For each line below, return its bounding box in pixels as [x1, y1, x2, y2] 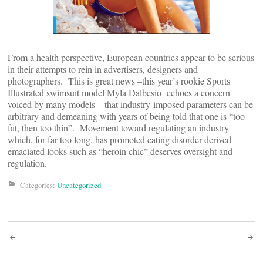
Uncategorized [57, 179, 101, 190]
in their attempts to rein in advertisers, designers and [8, 62, 198, 75]
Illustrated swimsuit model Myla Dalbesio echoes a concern [8, 86, 230, 99]
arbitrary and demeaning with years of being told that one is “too [8, 109, 245, 122]
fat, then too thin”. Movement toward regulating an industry [8, 121, 229, 134]
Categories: [20, 179, 57, 190]
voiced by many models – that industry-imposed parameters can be [8, 97, 253, 110]
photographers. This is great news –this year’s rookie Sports [8, 74, 230, 87]
